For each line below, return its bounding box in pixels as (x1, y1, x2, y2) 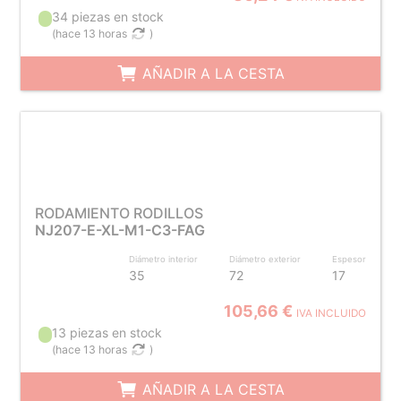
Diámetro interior (129, 254, 199, 264)
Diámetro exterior (229, 254, 302, 264)
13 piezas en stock (52, 325, 163, 340)
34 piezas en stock (52, 9, 165, 24)
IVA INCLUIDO (296, 307, 367, 320)
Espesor (332, 254, 367, 264)
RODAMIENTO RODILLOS (34, 204, 203, 222)
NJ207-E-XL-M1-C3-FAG (34, 221, 205, 239)
